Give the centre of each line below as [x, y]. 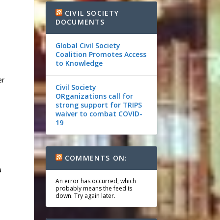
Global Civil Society [88, 45]
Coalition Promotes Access [101, 54]
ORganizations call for [94, 96]
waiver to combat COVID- [99, 114]
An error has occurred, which [96, 181]
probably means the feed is [94, 188]
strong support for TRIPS [98, 105]
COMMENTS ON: [96, 158]
